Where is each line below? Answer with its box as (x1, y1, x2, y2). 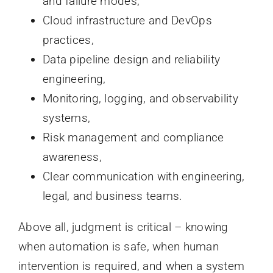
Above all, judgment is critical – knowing (18, 220, 229, 235)
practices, (42, 33, 94, 48)
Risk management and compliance (42, 130, 224, 145)
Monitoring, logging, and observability (42, 91, 238, 106)
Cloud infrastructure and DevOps (42, 13, 212, 28)
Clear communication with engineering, (42, 169, 245, 184)
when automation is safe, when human (18, 239, 219, 254)
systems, (42, 111, 91, 126)
